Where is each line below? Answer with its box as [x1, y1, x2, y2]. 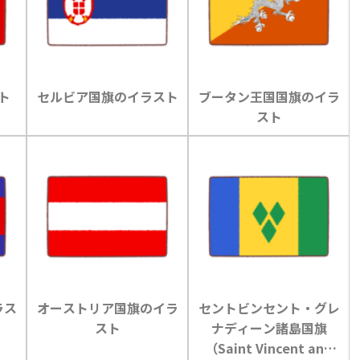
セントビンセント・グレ [198, 297, 340, 317]
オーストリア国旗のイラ [36, 297, 178, 317]
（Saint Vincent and [205, 337, 333, 358]
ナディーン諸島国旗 [211, 317, 327, 337]
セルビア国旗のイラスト [36, 86, 178, 106]
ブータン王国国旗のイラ [198, 86, 340, 106]
